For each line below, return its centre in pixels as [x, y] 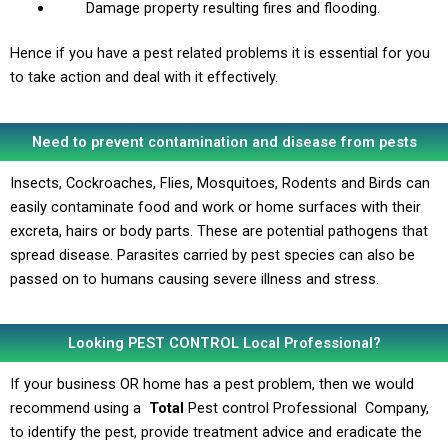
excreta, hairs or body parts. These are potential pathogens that [219, 230]
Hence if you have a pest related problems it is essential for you [220, 53]
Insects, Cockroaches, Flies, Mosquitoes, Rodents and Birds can [220, 182]
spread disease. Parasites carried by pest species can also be [212, 254]
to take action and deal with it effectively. [144, 77]
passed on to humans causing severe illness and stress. [194, 278]
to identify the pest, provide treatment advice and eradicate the [216, 432]
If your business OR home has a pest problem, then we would [212, 384]
